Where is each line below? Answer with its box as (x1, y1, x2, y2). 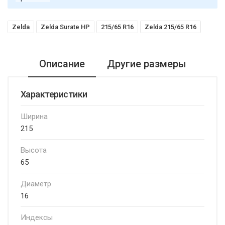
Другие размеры (106, 57, 186, 70)
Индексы (21, 212, 53, 222)
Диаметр (21, 179, 51, 188)
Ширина (21, 111, 48, 121)
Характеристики (21, 88, 87, 99)
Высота (21, 145, 47, 155)
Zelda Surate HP (41, 23, 90, 31)
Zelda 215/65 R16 (145, 23, 196, 31)
